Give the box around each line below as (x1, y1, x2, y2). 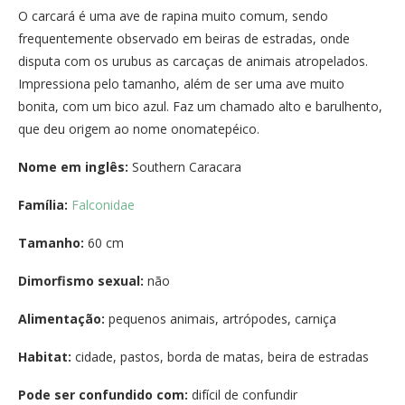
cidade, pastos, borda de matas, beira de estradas (71, 347, 369, 365)
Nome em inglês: (18, 157, 128, 175)
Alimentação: (18, 309, 105, 327)
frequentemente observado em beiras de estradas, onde (18, 29, 350, 47)
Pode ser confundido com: (18, 385, 188, 403)
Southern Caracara (128, 157, 241, 175)
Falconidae (71, 195, 135, 213)
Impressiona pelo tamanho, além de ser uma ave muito (18, 74, 344, 92)
